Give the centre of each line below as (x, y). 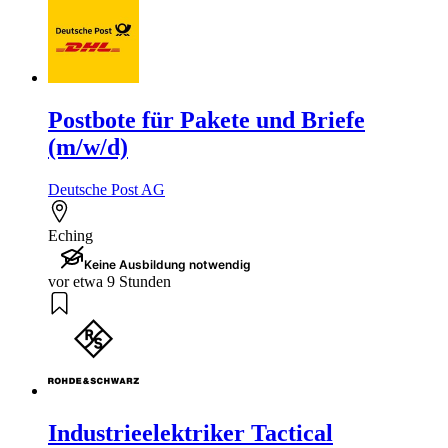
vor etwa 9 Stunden (109, 282)
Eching (70, 236)
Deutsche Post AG (106, 190)
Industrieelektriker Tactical (190, 432)
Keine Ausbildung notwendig (167, 265)
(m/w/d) (88, 147)
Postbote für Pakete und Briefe (206, 120)
